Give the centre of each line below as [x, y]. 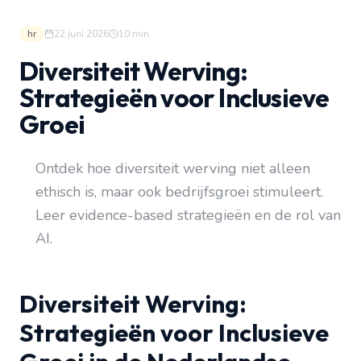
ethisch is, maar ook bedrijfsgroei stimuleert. [179, 192]
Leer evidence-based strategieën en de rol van [188, 215]
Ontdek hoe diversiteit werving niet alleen [173, 168]
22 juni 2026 [81, 34]
